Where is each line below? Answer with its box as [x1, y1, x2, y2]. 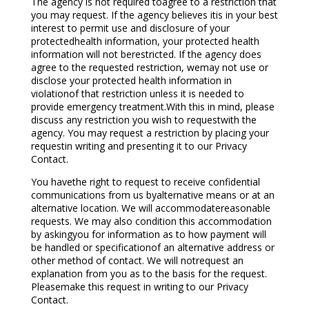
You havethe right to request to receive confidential [30, 175, 260, 189]
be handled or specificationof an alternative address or [30, 241, 275, 255]
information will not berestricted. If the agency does [30, 48, 261, 61]
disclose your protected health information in [30, 74, 232, 88]
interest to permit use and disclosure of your [30, 21, 230, 35]
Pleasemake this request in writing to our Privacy [30, 280, 248, 294]
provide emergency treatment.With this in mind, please [30, 100, 275, 114]
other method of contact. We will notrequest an [30, 254, 243, 268]
